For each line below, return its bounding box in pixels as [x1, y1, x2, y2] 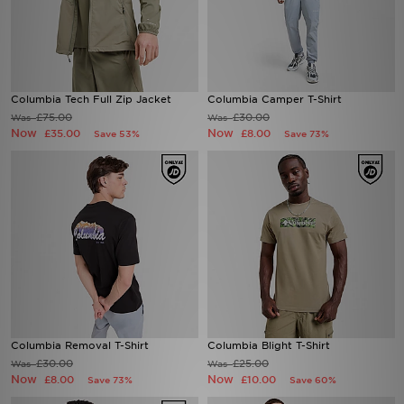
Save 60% [289, 374, 336, 385]
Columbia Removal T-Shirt [11, 339, 149, 352]
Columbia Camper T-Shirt [207, 93, 342, 106]
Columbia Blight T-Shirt [207, 339, 330, 352]
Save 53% [94, 128, 140, 139]
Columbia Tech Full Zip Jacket [11, 93, 171, 106]
